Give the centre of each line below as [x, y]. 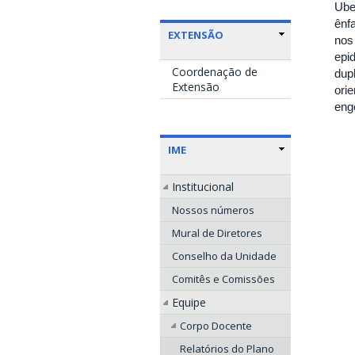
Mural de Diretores [217, 233]
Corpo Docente [216, 325]
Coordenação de [215, 71]
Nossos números [213, 210]
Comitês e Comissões [223, 279]
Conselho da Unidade [224, 256]
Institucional [203, 186]
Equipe [189, 302]
